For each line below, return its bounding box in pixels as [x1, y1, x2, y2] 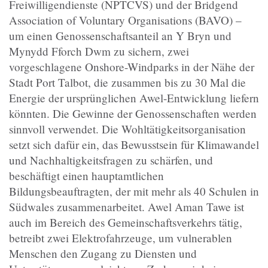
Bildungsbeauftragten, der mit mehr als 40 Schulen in [9, 183, 259, 199]
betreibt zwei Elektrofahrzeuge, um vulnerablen [9, 230, 232, 245]
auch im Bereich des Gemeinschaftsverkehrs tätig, [9, 214, 242, 230]
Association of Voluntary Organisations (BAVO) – [9, 12, 242, 28]
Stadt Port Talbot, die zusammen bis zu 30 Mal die [9, 74, 246, 90]
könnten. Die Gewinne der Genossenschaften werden [9, 105, 257, 121]
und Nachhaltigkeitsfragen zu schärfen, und [9, 152, 213, 167]
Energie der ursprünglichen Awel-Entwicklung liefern [9, 90, 259, 105]
